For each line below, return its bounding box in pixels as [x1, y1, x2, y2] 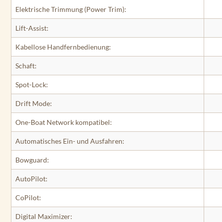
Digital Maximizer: [15, 212, 72, 221]
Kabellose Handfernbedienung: [15, 42, 111, 51]
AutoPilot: [15, 174, 48, 183]
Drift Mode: [15, 99, 52, 108]
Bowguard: [15, 155, 49, 164]
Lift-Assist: [15, 23, 49, 32]
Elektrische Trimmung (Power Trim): [15, 4, 126, 13]
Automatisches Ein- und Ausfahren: [15, 136, 124, 145]
